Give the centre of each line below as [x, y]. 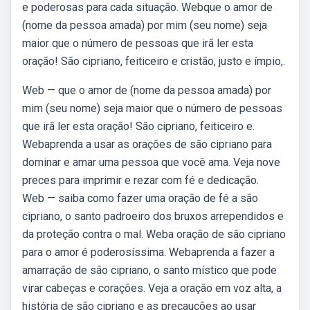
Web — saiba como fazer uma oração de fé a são [140, 198]
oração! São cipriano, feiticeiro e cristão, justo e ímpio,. [154, 61]
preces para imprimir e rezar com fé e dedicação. [140, 180]
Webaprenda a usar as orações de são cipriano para [147, 144]
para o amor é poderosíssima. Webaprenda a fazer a [148, 252]
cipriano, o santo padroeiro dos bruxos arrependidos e [153, 216]
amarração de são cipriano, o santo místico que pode [149, 270]
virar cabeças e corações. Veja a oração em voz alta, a [152, 288]
